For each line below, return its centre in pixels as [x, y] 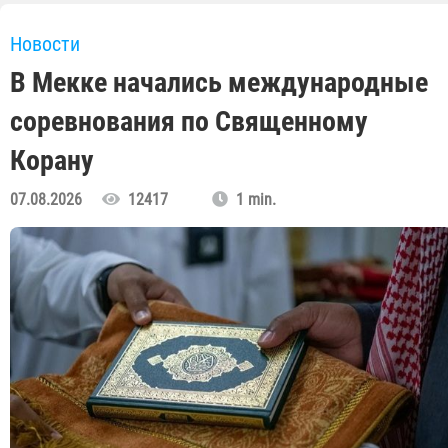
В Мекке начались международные [219, 83]
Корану [52, 161]
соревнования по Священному [189, 122]
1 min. [252, 200]
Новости [45, 44]
